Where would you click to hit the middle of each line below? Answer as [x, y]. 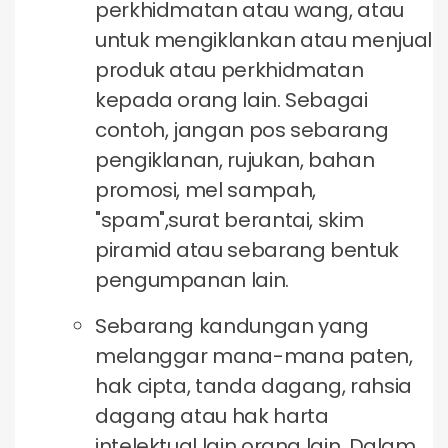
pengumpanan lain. [192, 280]
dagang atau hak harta [212, 416]
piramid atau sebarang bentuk [247, 250]
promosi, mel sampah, [205, 190]
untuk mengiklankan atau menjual [263, 40]
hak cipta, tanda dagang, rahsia [253, 386]
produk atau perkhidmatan [229, 70]
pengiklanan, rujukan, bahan [235, 160]
